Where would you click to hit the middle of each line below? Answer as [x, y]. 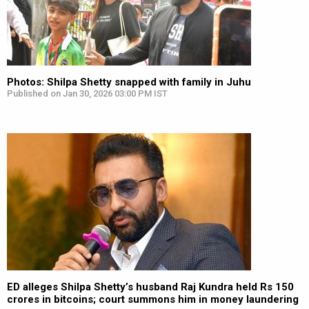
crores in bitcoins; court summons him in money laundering [153, 299]
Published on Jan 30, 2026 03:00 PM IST [87, 93]
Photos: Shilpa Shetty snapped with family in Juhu [129, 82]
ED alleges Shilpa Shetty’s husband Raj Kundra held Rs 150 [150, 287]
